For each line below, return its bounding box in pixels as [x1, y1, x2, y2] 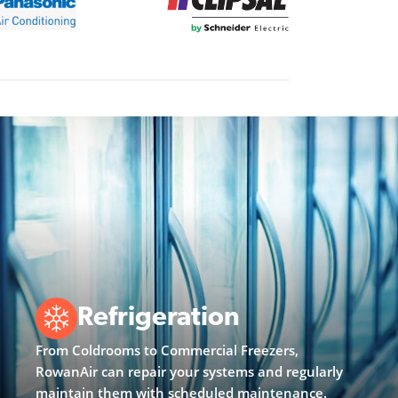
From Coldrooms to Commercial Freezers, [36, 340, 298, 359]
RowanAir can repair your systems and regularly [36, 362, 343, 380]
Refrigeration [77, 304, 240, 332]
